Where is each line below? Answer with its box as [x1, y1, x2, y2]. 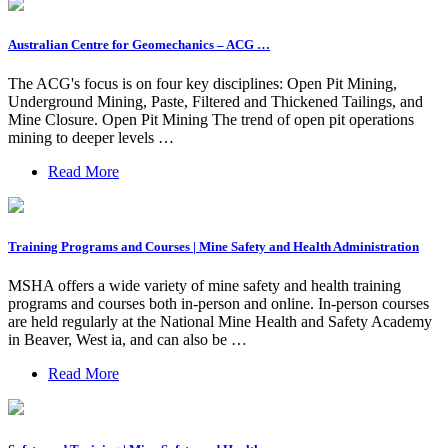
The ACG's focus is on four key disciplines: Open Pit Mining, [8, 75, 397, 93]
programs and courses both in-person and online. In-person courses [8, 295, 429, 313]
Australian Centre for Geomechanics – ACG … [8, 36, 270, 52]
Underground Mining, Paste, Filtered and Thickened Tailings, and [8, 93, 423, 111]
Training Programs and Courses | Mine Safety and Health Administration [8, 239, 419, 255]
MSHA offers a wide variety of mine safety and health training [8, 277, 401, 295]
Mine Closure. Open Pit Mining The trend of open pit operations [8, 111, 414, 129]
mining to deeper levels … [8, 129, 174, 147]
